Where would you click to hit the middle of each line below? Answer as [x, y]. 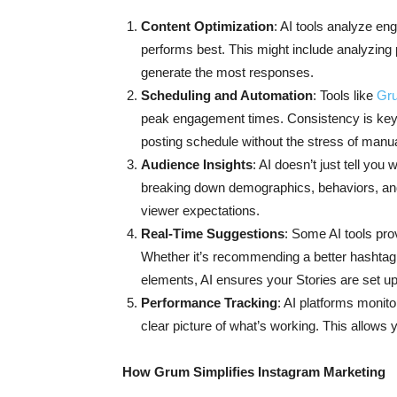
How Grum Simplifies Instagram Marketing [254, 372]
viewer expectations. [200, 210]
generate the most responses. [227, 72]
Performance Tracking [209, 303]
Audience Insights [197, 164]
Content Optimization [207, 26]
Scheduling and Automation [227, 95]
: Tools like [345, 95]
